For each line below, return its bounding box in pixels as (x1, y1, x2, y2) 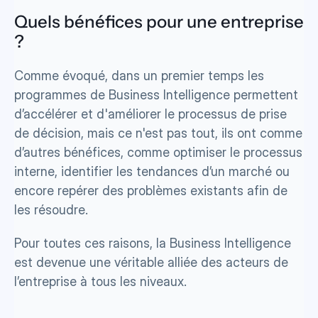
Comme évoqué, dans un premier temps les (14, 68, 264, 83)
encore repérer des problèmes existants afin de (14, 183, 287, 198)
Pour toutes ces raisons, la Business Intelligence (14, 236, 291, 251)
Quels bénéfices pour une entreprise (14, 11, 304, 32)
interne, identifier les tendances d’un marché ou (14, 164, 290, 179)
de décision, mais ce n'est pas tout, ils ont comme (14, 126, 302, 141)
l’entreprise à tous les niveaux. (14, 274, 187, 289)
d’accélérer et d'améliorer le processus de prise (14, 106, 287, 121)
